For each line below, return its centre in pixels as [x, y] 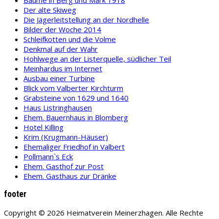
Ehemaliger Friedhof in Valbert [74, 146]
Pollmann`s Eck [48, 156]
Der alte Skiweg [50, 10]
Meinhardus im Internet [63, 68]
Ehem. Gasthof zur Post [64, 166]
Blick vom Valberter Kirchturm [73, 88]
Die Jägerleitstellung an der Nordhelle [86, 19]
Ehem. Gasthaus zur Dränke [70, 176]
